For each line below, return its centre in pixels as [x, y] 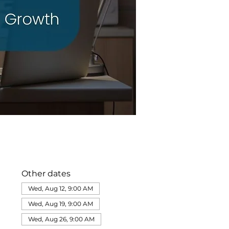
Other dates [46, 174]
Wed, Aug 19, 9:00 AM [60, 204]
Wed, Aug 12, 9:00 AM [60, 188]
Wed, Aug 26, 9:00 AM [61, 219]
